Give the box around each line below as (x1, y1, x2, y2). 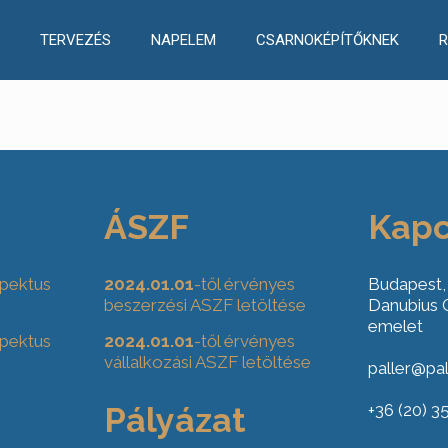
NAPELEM (150, 31, 216, 49)
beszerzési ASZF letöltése (104, 295, 307, 315)
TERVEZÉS (39, 31, 111, 49)
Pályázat (104, 400, 247, 440)
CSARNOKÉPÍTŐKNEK (255, 31, 399, 49)
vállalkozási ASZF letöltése (104, 352, 312, 372)
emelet (367, 316, 423, 336)
